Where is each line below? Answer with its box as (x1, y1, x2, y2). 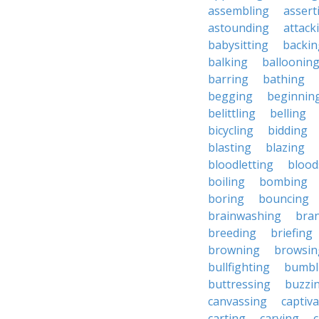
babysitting (208, 37, 268, 53)
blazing (266, 140, 305, 155)
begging (208, 88, 253, 104)
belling (270, 105, 306, 121)
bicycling (208, 122, 253, 138)
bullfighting (208, 259, 270, 275)
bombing (259, 174, 308, 189)
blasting (208, 140, 251, 155)
